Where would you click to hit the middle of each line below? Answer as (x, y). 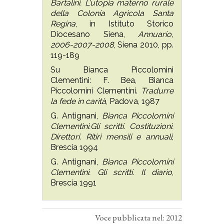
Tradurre (157, 90)
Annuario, (156, 34)
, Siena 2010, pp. (143, 44)
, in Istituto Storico (124, 23)
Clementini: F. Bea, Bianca (112, 80)
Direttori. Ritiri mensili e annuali (111, 136)
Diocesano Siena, (94, 34)
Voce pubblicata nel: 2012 (138, 217)
